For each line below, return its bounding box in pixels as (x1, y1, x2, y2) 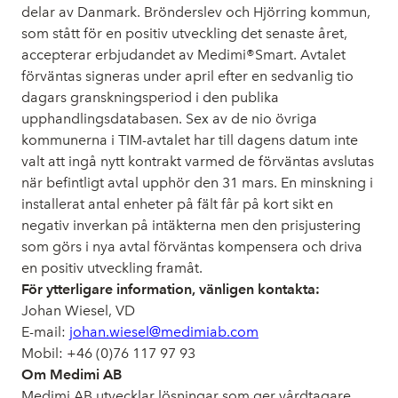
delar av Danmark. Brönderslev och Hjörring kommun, (21, 4, 370, 20)
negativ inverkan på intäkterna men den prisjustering (21, 217, 361, 234)
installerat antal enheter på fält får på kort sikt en (21, 195, 333, 212)
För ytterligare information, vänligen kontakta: (21, 281, 320, 298)
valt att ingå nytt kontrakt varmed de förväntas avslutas (21, 153, 374, 170)
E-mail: (21, 323, 69, 340)
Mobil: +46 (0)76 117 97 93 (21, 345, 195, 362)
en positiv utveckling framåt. (21, 259, 203, 276)
